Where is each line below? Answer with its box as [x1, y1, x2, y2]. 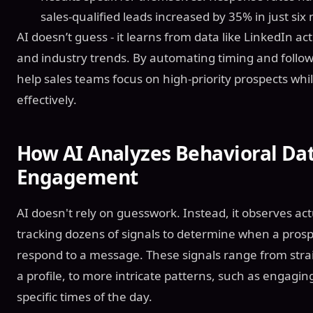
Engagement [17, 163, 138, 190]
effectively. [17, 92, 77, 108]
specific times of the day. [17, 289, 152, 305]
